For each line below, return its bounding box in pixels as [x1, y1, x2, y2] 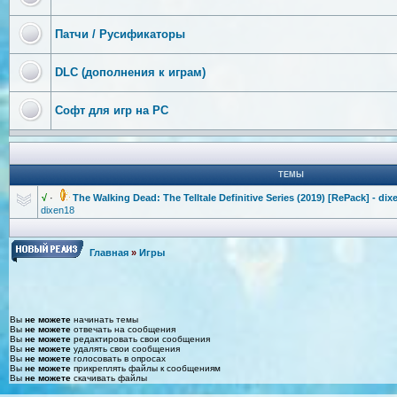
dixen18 [41, 204, 74, 215]
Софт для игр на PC [55, 103, 168, 117]
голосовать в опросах [71, 353, 166, 363]
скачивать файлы [71, 372, 147, 383]
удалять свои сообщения [71, 343, 180, 354]
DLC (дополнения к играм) [55, 65, 206, 79]
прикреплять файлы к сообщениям [71, 362, 221, 373]
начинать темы [71, 314, 138, 324]
